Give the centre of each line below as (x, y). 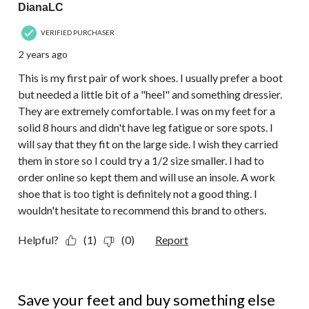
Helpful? (38, 239)
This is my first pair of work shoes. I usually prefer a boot (150, 77)
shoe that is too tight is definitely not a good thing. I (138, 193)
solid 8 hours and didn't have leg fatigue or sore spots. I (146, 127)
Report (172, 239)
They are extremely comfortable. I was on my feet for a (147, 110)
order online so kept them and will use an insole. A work (147, 177)
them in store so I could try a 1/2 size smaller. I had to (141, 160)
